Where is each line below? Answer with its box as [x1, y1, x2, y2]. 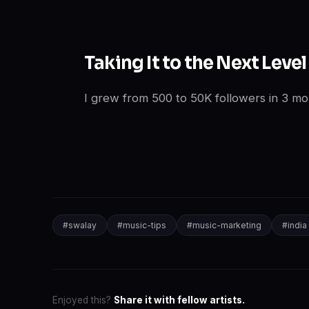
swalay [68, 220, 97, 230]
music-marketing [192, 220, 261, 230]
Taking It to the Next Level [84, 52, 307, 74]
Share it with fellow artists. [114, 294, 245, 306]
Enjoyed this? [52, 294, 114, 306]
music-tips [123, 220, 166, 230]
